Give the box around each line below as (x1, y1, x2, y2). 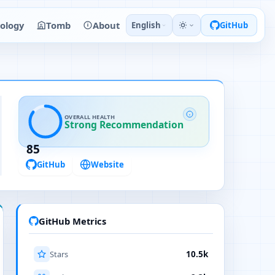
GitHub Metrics (39, 215, 106, 227)
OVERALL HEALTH (64, 112, 115, 121)
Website (91, 159, 124, 170)
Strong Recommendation (64, 117, 184, 131)
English (131, 20, 161, 31)
